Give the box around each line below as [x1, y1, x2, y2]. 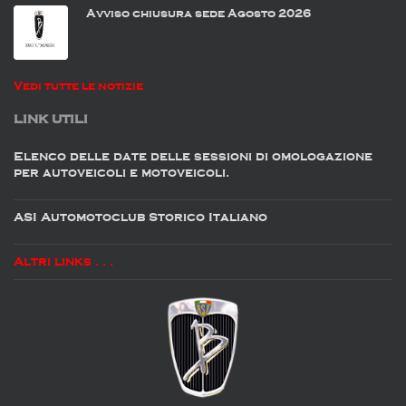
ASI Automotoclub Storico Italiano [14, 210, 267, 225]
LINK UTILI [14, 112, 88, 127]
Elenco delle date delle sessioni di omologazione [14, 150, 372, 164]
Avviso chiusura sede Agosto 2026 [86, 6, 311, 21]
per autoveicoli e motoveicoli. [14, 166, 229, 180]
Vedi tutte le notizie [14, 79, 143, 93]
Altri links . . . [14, 255, 113, 269]
